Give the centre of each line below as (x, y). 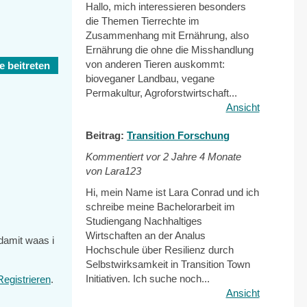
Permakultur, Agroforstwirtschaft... (162, 93)
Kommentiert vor (125, 157)
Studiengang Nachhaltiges (144, 221)
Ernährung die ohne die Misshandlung (170, 50)
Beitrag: (107, 135)
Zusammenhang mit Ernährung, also (168, 35)
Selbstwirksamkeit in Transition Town (168, 264)
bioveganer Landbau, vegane (150, 78)
